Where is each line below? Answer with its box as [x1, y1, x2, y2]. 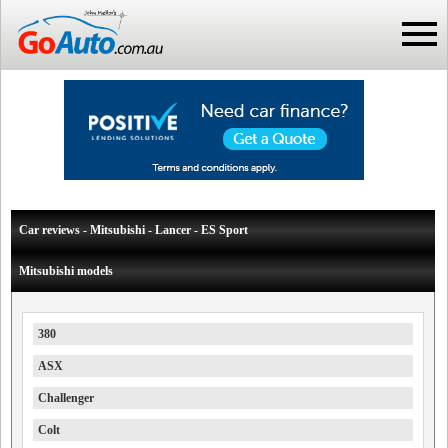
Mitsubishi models [19, 264, 113, 278]
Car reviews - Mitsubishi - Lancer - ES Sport [19, 223, 248, 237]
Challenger [38, 391, 94, 405]
